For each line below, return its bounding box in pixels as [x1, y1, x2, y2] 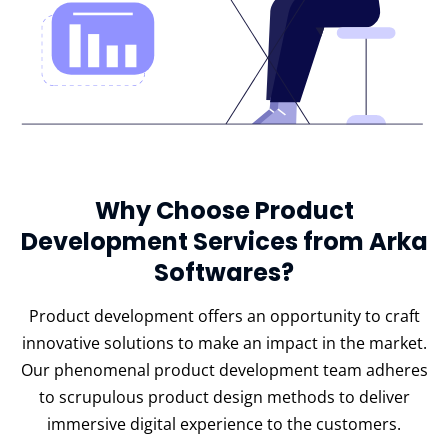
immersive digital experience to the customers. [47, 413, 401, 436]
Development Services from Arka [20, 225, 428, 259]
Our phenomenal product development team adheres [20, 359, 428, 382]
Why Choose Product [94, 194, 354, 228]
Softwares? [154, 256, 294, 290]
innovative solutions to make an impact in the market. [21, 332, 427, 355]
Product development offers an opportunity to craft [28, 305, 420, 328]
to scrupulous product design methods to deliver [38, 386, 410, 409]
